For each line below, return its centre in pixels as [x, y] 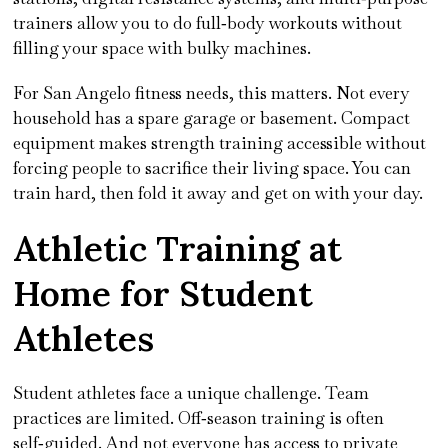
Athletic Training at [178, 248]
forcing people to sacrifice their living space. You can [212, 167]
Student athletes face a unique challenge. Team [191, 392]
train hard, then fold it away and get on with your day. [218, 192]
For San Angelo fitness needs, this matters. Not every [212, 92]
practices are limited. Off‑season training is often [199, 417]
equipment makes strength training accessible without [220, 142]
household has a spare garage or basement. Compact [212, 117]
